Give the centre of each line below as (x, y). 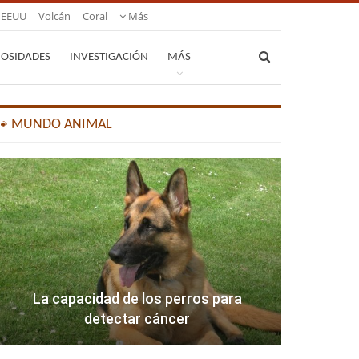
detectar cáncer (137, 319)
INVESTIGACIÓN (109, 57)
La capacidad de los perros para (137, 299)
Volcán (54, 16)
